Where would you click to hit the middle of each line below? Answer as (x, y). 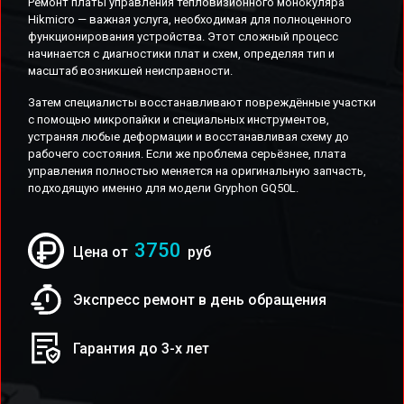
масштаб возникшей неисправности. (130, 71)
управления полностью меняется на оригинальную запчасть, (197, 171)
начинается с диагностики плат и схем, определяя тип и (181, 54)
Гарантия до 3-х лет (141, 348)
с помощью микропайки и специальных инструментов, (179, 119)
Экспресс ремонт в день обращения (200, 299)
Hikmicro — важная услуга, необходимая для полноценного (190, 19)
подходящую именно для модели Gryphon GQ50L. (163, 188)
